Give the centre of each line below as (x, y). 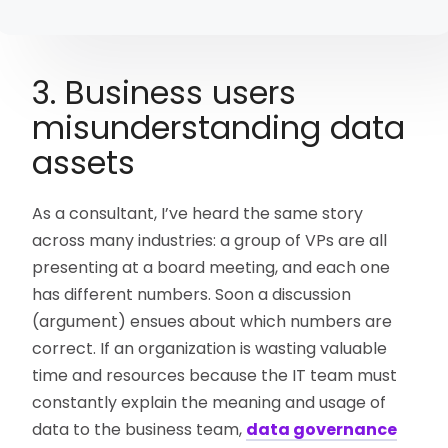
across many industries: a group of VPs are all (210, 241)
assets (84, 163)
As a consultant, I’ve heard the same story (198, 214)
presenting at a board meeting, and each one (211, 268)
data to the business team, (139, 430)
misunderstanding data (219, 128)
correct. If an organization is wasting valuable (210, 349)
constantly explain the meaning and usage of (209, 403)
